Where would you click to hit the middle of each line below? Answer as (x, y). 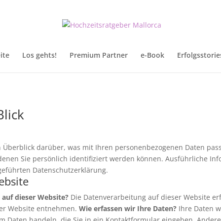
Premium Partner (98, 55)
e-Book (152, 55)
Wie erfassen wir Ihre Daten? (128, 208)
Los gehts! (39, 55)
